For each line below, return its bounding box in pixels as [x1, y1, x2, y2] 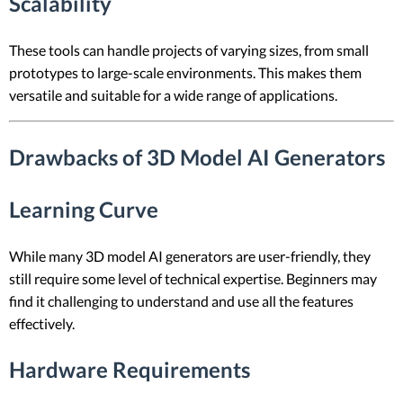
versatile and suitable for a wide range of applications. [9, 86, 337, 104]
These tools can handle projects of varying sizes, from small [9, 41, 369, 59]
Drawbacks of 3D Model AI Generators [9, 144, 385, 171]
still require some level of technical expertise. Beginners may [9, 269, 377, 287]
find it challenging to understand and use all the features [9, 291, 354, 309]
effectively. [9, 314, 75, 332]
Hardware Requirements [9, 355, 250, 382]
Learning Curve [9, 195, 158, 222]
